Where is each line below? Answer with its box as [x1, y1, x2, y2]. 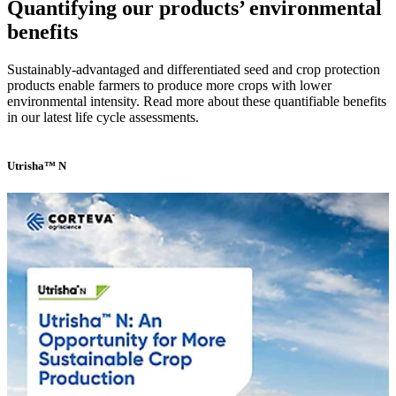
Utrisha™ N [7, 158, 66, 172]
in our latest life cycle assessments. [7, 109, 199, 125]
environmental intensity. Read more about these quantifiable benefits [7, 93, 386, 109]
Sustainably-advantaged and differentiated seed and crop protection [7, 61, 380, 77]
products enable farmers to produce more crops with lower [7, 77, 331, 93]
